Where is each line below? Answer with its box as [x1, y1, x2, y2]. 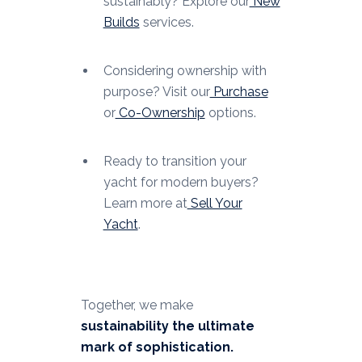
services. [139, 15, 194, 31]
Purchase [209, 84, 268, 100]
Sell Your [187, 196, 242, 212]
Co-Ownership [115, 105, 205, 121]
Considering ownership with [103, 63, 267, 79]
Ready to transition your [103, 154, 246, 170]
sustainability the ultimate [80, 318, 255, 335]
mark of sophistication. [80, 339, 234, 356]
